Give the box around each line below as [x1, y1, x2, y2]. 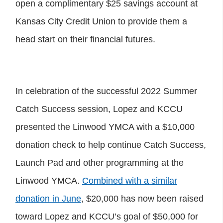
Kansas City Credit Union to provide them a [15, 16, 187, 26]
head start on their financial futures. [15, 34, 155, 44]
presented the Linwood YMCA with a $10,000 [15, 121, 195, 132]
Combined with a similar [82, 175, 177, 186]
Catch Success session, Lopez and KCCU [15, 104, 183, 114]
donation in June [15, 193, 81, 204]
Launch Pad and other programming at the [15, 157, 184, 168]
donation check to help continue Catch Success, [15, 139, 206, 150]
